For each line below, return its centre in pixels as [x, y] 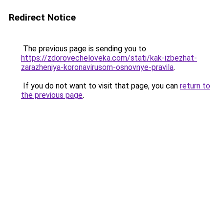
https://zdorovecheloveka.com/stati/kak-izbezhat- [109, 58]
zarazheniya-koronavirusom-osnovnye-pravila [97, 67]
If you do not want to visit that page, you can [100, 86]
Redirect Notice [42, 17]
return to [195, 86]
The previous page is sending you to [84, 49]
